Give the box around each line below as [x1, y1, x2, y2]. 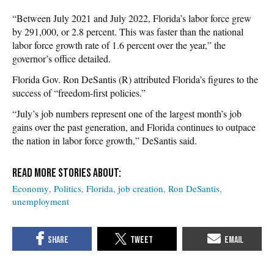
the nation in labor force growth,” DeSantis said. [12, 133, 197, 147]
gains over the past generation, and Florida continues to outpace [12, 120, 256, 133]
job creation [118, 182, 163, 194]
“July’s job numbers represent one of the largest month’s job [12, 106, 242, 120]
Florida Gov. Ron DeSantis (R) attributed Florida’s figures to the [12, 72, 258, 86]
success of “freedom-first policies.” [12, 86, 146, 99]
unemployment [12, 194, 69, 207]
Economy [12, 182, 49, 194]
